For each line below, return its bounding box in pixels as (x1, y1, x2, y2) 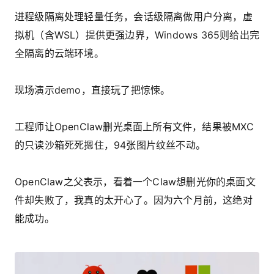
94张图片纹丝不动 (114, 138, 196, 151)
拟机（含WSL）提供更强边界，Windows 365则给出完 (15, 28, 259, 41)
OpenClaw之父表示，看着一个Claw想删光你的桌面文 (15, 175, 256, 188)
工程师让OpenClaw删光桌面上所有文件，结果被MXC (15, 120, 254, 133)
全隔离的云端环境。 (15, 46, 104, 59)
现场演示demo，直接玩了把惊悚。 (15, 83, 171, 96)
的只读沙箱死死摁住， (15, 138, 114, 151)
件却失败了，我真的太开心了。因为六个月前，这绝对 (15, 193, 253, 206)
